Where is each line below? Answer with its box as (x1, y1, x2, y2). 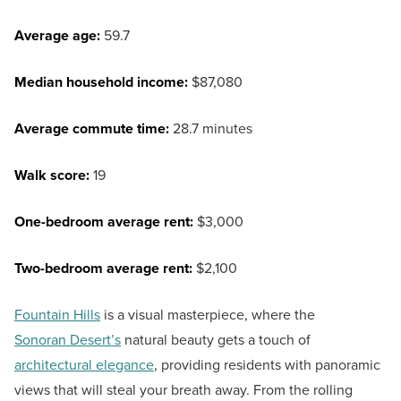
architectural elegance (14, 354, 154, 376)
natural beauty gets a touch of (121, 329, 314, 351)
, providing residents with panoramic (154, 354, 380, 376)
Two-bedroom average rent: (14, 258, 192, 279)
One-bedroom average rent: (14, 211, 193, 233)
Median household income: (14, 72, 188, 93)
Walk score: (14, 165, 90, 186)
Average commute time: (14, 118, 173, 140)
